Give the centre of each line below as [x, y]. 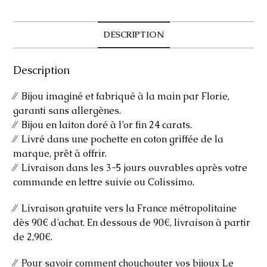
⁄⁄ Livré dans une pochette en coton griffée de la [119, 139]
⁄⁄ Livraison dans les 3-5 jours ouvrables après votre [131, 167]
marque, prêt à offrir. [60, 153]
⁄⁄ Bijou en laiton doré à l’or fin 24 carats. [103, 125]
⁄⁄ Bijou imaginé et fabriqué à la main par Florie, [122, 96]
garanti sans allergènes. [67, 110]
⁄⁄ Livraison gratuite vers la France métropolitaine [125, 208]
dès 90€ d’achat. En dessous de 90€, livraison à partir [132, 222]
